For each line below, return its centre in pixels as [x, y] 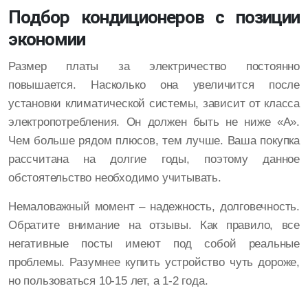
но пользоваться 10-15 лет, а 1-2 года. [108, 281]
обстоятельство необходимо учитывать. [115, 178]
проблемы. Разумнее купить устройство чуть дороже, [154, 263]
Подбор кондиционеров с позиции [154, 18]
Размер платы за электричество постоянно [154, 67]
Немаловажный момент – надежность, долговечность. [154, 207]
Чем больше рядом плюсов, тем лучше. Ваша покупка [154, 141]
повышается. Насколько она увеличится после [154, 85]
